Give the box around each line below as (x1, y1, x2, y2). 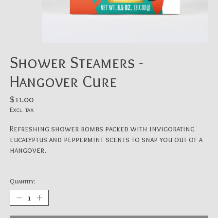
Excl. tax (10, 106, 34, 114)
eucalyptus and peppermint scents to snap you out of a (10, 135, 202, 145)
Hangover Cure (10, 72, 117, 91)
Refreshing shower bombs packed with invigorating (10, 124, 195, 134)
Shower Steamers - (10, 53, 143, 73)
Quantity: (10, 177, 35, 185)
